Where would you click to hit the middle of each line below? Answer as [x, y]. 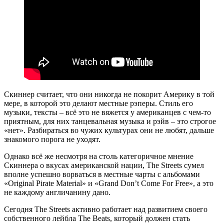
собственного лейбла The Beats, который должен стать [97, 218]
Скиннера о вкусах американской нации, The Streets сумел [104, 165]
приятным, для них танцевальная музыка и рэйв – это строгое [110, 121]
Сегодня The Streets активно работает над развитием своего [106, 209]
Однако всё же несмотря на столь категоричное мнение [99, 156]
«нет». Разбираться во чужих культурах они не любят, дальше [109, 130]
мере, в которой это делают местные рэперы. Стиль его [98, 103]
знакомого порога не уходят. [52, 139]
